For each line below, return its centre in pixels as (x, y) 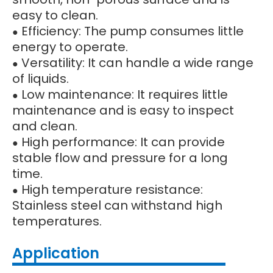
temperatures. (57, 222)
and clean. (45, 126)
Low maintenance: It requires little (123, 95)
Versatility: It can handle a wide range (136, 63)
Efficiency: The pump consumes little (131, 31)
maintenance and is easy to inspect (123, 111)
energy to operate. (70, 47)
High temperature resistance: (111, 190)
